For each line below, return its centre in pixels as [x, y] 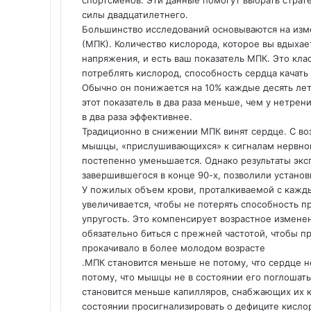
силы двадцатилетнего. [135, 15]
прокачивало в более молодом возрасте [174, 248]
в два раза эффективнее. [137, 117]
